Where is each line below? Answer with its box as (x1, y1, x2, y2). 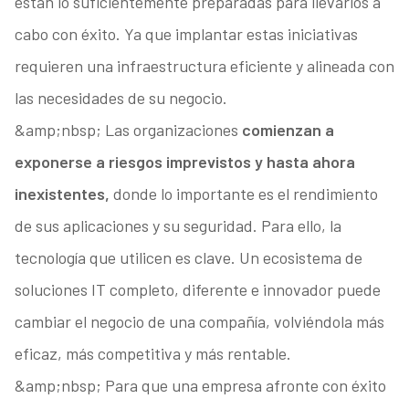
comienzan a (241, 120, 334, 141)
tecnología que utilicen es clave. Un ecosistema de (14, 247, 362, 268)
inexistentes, (14, 184, 110, 204)
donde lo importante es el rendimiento (109, 184, 378, 204)
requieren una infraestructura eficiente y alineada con (14, 56, 394, 77)
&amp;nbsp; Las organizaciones (14, 120, 242, 141)
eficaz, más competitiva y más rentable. (14, 343, 291, 364)
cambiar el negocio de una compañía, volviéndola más (14, 311, 384, 332)
